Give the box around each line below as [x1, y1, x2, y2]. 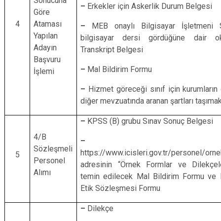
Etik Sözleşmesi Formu [80, 184, 161, 193]
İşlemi [34, 67, 55, 76]
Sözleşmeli [34, 144, 73, 153]
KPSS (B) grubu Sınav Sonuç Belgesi [87, 116, 214, 126]
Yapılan [34, 31, 58, 40]
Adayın [34, 43, 57, 52]
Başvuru [34, 55, 61, 64]
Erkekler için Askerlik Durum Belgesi [87, 1, 213, 11]
